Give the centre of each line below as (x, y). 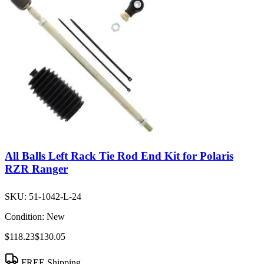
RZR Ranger (36, 169)
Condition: (24, 217)
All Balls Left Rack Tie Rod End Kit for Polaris (119, 156)
